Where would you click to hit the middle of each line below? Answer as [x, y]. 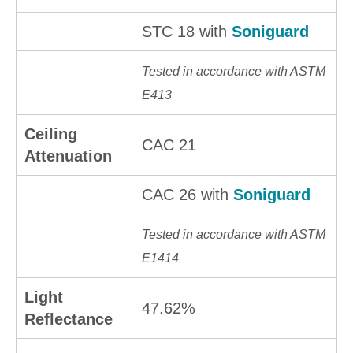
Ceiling [51, 134]
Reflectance [69, 320]
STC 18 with [187, 32]
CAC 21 [169, 145]
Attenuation [68, 156]
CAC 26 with [188, 195]
